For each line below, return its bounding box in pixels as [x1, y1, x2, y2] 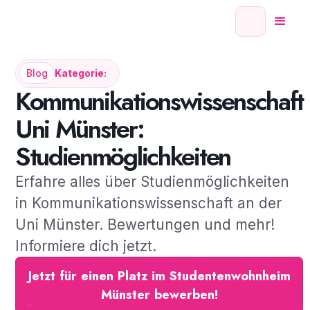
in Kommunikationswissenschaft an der [15, 194, 282, 212]
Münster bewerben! [100, 284, 218, 304]
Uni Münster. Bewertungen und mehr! [15, 216, 275, 234]
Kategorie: [54, 67, 107, 79]
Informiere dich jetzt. [15, 237, 156, 255]
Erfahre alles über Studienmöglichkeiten [15, 173, 289, 191]
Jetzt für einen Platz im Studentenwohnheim [28, 266, 291, 285]
